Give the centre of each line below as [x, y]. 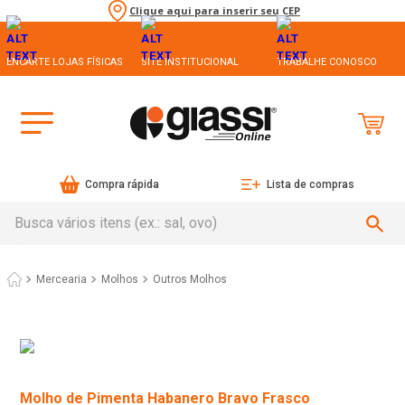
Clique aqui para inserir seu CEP [215, 11]
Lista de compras [310, 185]
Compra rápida [122, 185]
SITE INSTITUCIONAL [190, 61]
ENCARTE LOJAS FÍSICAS [65, 61]
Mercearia [61, 280]
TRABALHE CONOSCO [326, 61]
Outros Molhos [190, 280]
